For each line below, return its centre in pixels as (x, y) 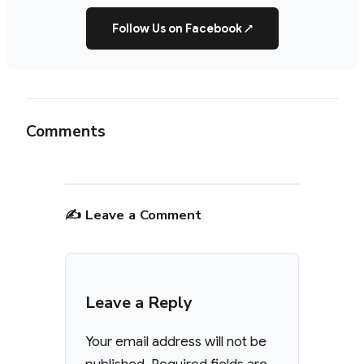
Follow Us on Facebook (178, 29)
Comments (66, 132)
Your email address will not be (176, 342)
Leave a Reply (139, 303)
